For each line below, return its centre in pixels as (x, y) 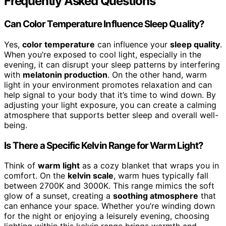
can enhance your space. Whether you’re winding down (109, 206)
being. (16, 125)
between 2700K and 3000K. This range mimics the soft (109, 186)
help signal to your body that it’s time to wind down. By (110, 95)
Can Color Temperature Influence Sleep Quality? (104, 24)
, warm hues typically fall (161, 176)
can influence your (132, 45)
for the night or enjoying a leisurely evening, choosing (107, 216)
